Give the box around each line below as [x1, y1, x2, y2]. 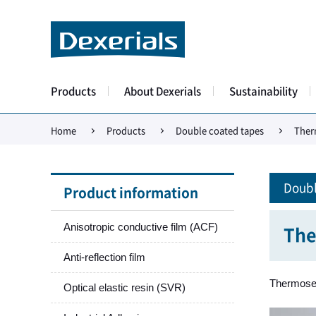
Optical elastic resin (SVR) [63, 281, 186, 293]
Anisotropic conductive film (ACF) [63, 220, 218, 233]
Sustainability [229, 86, 298, 97]
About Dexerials [124, 86, 201, 97]
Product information [63, 186, 198, 200]
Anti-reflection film [63, 250, 145, 263]
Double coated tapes [176, 126, 264, 135]
